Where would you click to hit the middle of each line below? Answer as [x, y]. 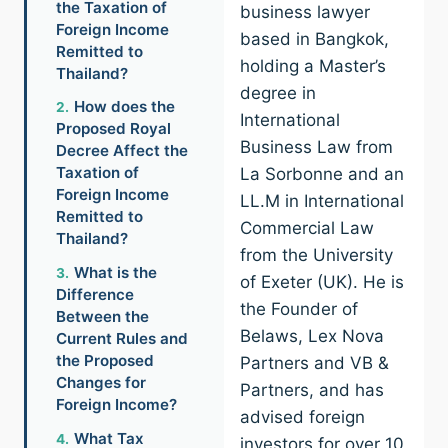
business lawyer [305, 12]
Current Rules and [121, 339]
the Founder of [299, 309]
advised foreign [302, 417]
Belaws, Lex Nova [312, 336]
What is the [115, 273]
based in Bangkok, [314, 39]
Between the [102, 317]
